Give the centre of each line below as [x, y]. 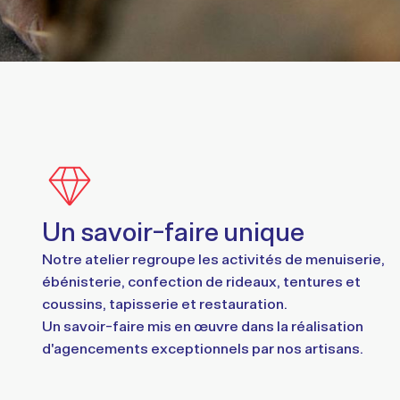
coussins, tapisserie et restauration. [164, 303]
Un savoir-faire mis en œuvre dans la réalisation [202, 325]
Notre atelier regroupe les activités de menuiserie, [213, 258]
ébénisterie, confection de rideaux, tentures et [201, 281]
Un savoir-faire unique [173, 231]
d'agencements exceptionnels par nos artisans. [202, 348]
